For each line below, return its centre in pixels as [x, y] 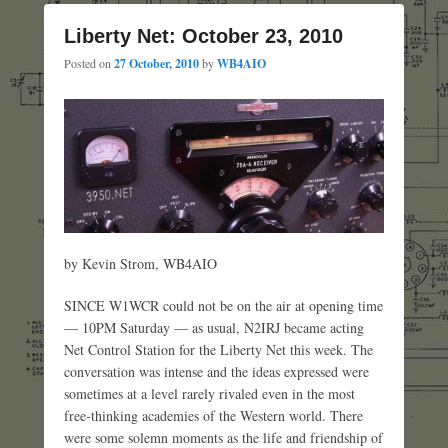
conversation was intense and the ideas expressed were [216, 371]
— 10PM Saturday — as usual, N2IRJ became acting [214, 327]
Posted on [89, 62]
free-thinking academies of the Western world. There [213, 415]
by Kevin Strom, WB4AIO [140, 263]
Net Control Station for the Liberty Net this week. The [218, 349]
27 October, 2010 [156, 63]
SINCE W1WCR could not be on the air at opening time [223, 305]
